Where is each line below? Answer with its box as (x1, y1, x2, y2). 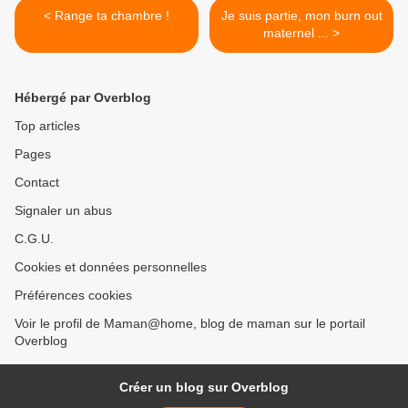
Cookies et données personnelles (15, 260, 207, 275)
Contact (15, 175, 59, 190)
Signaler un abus (15, 203, 112, 219)
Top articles (15, 118, 80, 134)
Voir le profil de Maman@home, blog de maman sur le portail (15, 316, 365, 331)
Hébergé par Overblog (15, 90, 151, 106)
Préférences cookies (15, 288, 132, 303)
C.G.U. (15, 231, 54, 247)
